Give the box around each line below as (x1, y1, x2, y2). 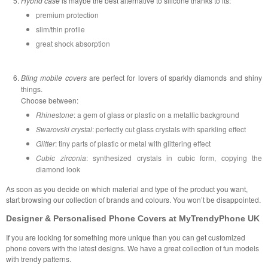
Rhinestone (36, 109, 74, 120)
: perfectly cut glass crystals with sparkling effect (92, 123, 246, 134)
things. (21, 83, 42, 94)
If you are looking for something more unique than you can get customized (6, 232, 245, 242)
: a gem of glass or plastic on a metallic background (74, 109, 239, 120)
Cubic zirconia (36, 152, 86, 163)
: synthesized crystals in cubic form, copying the (86, 152, 262, 163)
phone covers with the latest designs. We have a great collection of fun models (6, 242, 259, 253)
